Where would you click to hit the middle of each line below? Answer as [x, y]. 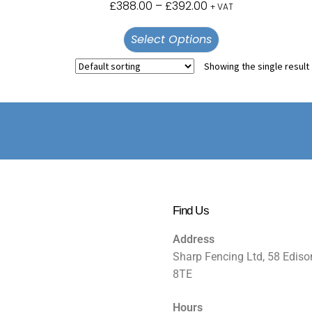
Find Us [190, 211]
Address [193, 240]
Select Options [171, 39]
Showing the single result [256, 67]
